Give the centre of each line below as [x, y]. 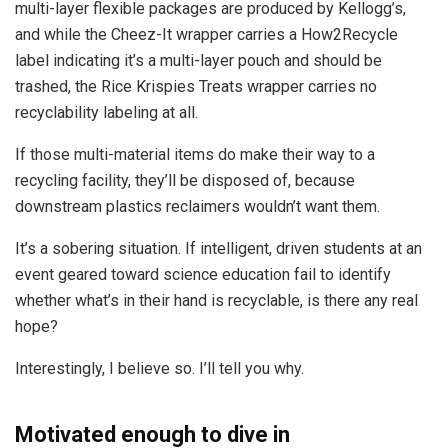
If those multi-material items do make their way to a [195, 155]
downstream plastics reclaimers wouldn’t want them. [197, 207]
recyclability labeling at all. [106, 113]
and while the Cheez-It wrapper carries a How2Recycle [206, 35]
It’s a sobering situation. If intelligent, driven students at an [218, 249]
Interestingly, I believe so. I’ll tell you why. [161, 369]
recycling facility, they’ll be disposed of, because [185, 181]
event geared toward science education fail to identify [203, 275]
